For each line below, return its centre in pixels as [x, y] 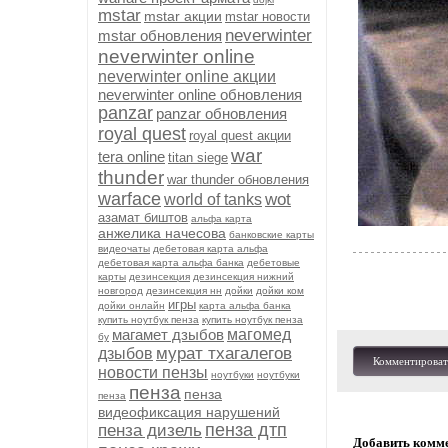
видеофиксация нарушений [189, 412]
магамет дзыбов [168, 334]
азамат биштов [143, 217]
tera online [131, 156]
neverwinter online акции [187, 76]
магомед [259, 334]
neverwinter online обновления [200, 94]
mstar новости [267, 16]
